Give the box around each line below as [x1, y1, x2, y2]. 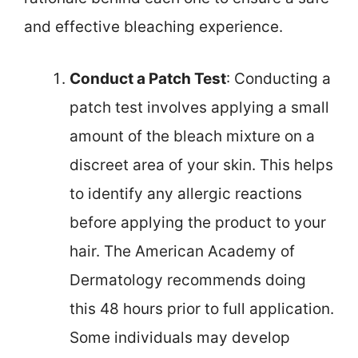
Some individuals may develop [70, 328, 290, 347]
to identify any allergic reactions [70, 184, 302, 203]
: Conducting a [226, 69, 331, 88]
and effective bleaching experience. [24, 18, 283, 37]
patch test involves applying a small [70, 97, 329, 117]
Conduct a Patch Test [70, 69, 226, 88]
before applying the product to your [70, 213, 326, 232]
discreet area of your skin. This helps [70, 155, 333, 174]
